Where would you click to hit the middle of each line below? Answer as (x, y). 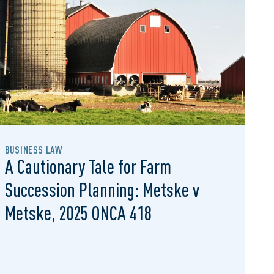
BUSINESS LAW (34, 150)
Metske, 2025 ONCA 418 (78, 213)
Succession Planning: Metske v (102, 190)
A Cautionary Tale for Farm (88, 166)
